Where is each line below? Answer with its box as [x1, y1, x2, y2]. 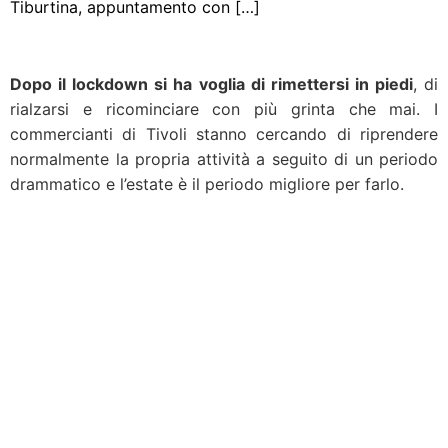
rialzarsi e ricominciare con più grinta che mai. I [10, 99, 438, 119]
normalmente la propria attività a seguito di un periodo [10, 149, 438, 169]
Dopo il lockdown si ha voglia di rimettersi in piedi [10, 74, 413, 94]
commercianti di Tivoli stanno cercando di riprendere [10, 124, 438, 144]
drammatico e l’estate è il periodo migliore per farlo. [10, 174, 404, 194]
